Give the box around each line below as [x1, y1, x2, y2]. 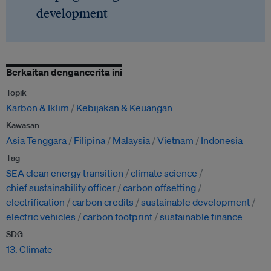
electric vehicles [6, 211, 76, 223]
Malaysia [113, 134, 150, 147]
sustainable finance [160, 211, 243, 223]
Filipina [74, 134, 105, 147]
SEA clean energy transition [6, 167, 123, 180]
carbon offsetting [123, 181, 196, 194]
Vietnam [157, 134, 194, 147]
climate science [131, 167, 197, 180]
